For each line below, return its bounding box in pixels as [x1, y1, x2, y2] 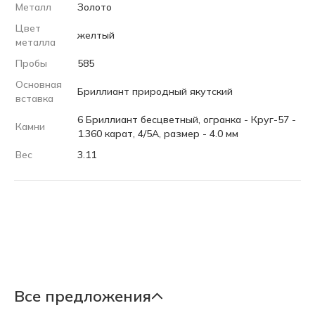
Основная [15, 78, 62, 91]
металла [15, 36, 56, 49]
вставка [15, 92, 53, 105]
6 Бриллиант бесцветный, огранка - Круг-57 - [77, 113, 296, 127]
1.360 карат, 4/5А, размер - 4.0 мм [77, 127, 238, 141]
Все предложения [14, 286, 151, 307]
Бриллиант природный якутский [77, 85, 233, 98]
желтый [77, 29, 115, 42]
